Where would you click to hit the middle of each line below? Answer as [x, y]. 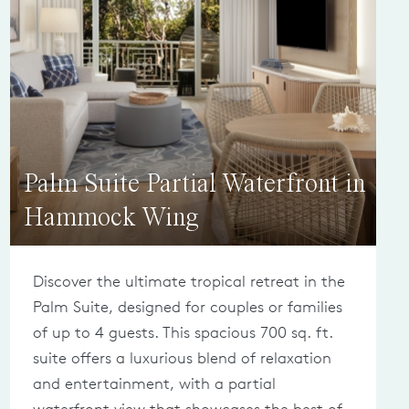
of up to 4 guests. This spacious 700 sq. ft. [183, 332]
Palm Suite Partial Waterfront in [194, 185]
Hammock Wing [111, 219]
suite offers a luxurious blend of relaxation [182, 358]
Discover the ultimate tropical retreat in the [189, 281]
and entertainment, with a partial [154, 383]
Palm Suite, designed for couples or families [187, 307]
